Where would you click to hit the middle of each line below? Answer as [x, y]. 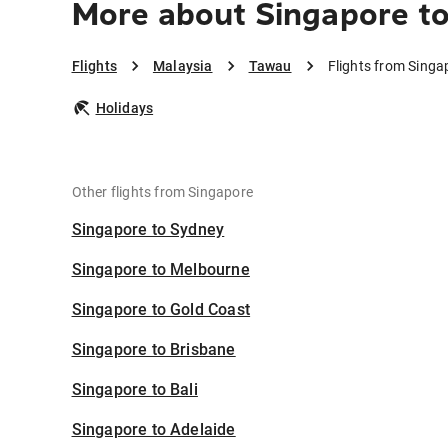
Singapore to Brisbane [153, 350]
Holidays [124, 108]
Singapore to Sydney [148, 230]
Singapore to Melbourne [160, 270]
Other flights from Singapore [162, 192]
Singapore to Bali [134, 390]
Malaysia [182, 66]
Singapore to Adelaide [153, 430]
